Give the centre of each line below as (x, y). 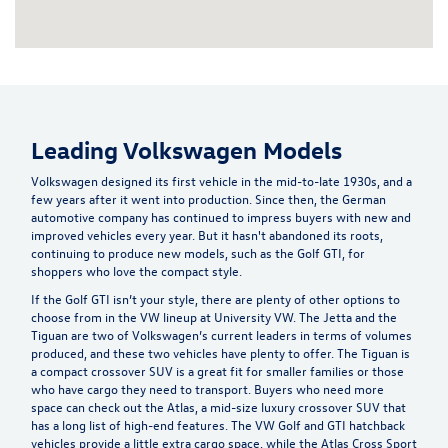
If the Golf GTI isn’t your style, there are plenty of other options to (215, 298)
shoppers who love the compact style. (136, 270)
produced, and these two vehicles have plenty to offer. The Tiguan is (220, 352)
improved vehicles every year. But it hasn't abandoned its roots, (207, 234)
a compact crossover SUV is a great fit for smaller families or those (217, 370)
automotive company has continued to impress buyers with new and (221, 216)
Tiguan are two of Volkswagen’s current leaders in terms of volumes (221, 334)
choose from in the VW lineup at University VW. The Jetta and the (214, 316)
